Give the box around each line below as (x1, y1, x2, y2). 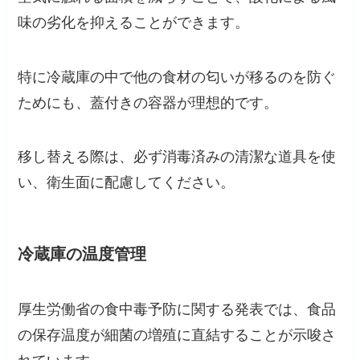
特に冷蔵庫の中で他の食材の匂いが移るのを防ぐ (18, 68, 337, 85)
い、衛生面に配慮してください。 (18, 174, 235, 191)
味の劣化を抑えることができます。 (18, 14, 250, 31)
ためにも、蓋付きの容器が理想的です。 (18, 94, 279, 111)
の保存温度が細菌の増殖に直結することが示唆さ (18, 326, 337, 343)
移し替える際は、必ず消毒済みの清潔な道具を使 (18, 149, 337, 166)
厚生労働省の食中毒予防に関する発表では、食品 (18, 301, 337, 317)
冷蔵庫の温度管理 (18, 244, 147, 263)
